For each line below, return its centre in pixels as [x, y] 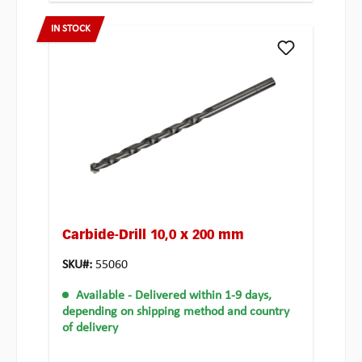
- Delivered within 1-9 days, [200, 296]
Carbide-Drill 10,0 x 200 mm [153, 236]
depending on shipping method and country [176, 312]
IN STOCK [71, 29]
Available [100, 296]
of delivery [90, 328]
